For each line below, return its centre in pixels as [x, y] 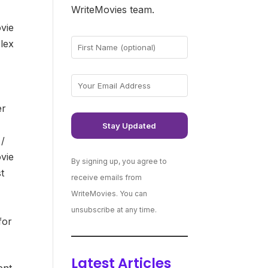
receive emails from [107, 177]
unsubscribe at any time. [114, 209]
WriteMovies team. [113, 9]
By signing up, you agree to [119, 161]
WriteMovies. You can [109, 193]
